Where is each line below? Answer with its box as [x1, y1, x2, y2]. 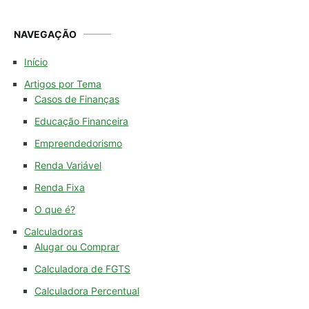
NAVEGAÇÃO [14, 28, 77, 41]
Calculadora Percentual [34, 285, 139, 297]
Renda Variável [34, 159, 101, 172]
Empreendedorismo [34, 137, 122, 150]
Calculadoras [24, 226, 83, 238]
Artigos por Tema [24, 78, 101, 90]
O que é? [34, 203, 75, 216]
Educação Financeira [34, 115, 128, 128]
